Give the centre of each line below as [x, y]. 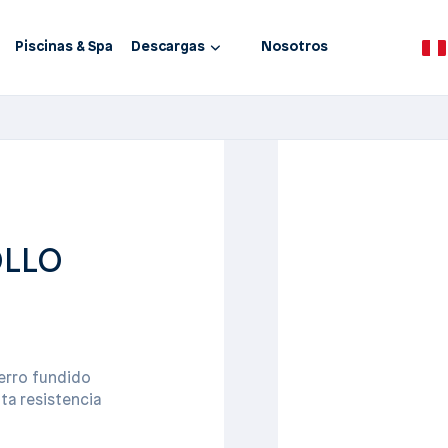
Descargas [168, 47]
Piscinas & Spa [64, 47]
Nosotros [295, 47]
